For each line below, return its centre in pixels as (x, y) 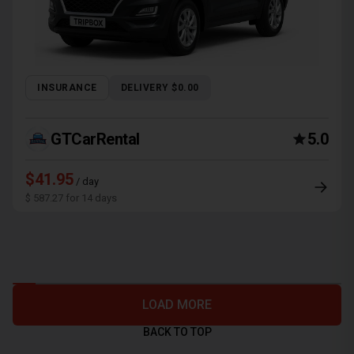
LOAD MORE (177, 305)
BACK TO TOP (177, 332)
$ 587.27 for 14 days (71, 198)
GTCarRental (95, 139)
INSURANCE (67, 88)
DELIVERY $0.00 (160, 88)
